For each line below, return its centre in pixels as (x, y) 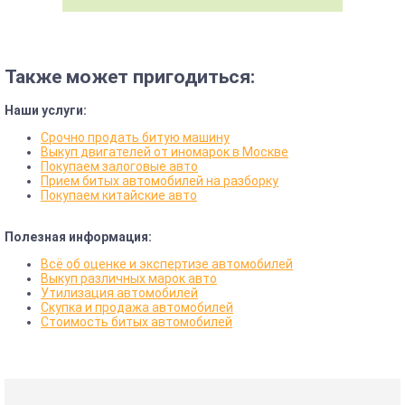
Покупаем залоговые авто (119, 167)
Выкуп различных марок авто (129, 279)
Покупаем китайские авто (119, 196)
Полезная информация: (78, 237)
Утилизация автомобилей (119, 293)
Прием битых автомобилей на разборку (160, 181)
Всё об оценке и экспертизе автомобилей (167, 264)
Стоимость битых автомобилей (137, 322)
